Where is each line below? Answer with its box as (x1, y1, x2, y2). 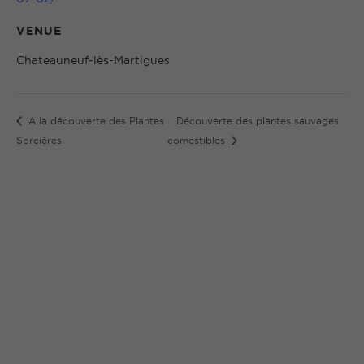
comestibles (167, 135, 229, 146)
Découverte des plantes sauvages (176, 115, 340, 126)
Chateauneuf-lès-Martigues (16, 53, 170, 67)
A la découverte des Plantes (25, 115, 164, 126)
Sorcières (16, 135, 62, 146)
